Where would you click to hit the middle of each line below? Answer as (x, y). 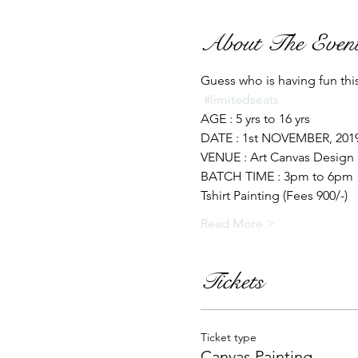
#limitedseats (241, 99)
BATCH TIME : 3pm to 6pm (276, 176)
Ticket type (228, 337)
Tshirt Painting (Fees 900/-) (275, 195)
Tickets (232, 282)
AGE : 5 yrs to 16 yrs (257, 119)
